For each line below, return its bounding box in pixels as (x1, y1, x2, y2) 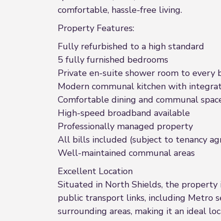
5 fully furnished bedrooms (58, 54, 168, 66)
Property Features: (58, 22, 134, 34)
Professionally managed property (58, 120, 193, 132)
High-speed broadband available (58, 107, 190, 119)
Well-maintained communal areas (58, 147, 195, 159)
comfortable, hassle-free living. (58, 4, 182, 16)
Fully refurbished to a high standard (58, 40, 204, 52)
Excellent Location (58, 165, 133, 177)
